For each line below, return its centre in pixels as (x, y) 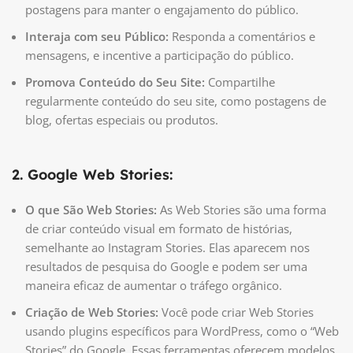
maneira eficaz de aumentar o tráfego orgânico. (154, 286)
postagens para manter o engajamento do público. (162, 10)
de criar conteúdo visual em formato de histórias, (159, 229)
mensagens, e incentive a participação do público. (160, 56)
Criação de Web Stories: (92, 312)
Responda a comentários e (242, 37)
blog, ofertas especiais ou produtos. (122, 120)
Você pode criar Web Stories (236, 312)
